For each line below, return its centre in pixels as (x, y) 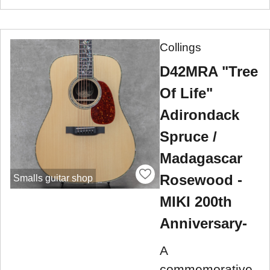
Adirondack (199, 115)
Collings (181, 48)
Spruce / (188, 137)
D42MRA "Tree (209, 72)
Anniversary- (203, 224)
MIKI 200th (196, 202)
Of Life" (186, 93)
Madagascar (201, 159)
